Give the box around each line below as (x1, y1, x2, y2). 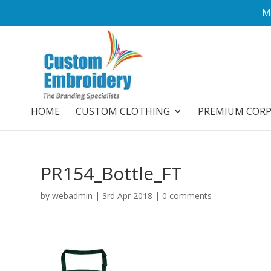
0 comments (162, 190, 212, 201)
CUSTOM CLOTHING (76, 105, 170, 118)
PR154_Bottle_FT (41, 161, 183, 186)
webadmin (52, 190, 93, 201)
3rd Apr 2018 (102, 190, 153, 201)
